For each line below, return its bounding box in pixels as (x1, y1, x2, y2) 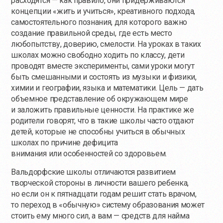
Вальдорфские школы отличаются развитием (11, 167, 176, 177)
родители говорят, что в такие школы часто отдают (11, 116, 195, 126)
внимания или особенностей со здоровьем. (11, 149, 167, 159)
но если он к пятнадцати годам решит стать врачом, (11, 189, 197, 199)
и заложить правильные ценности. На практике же (11, 105, 194, 115)
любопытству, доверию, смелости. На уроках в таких (11, 39, 201, 49)
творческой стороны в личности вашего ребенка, (11, 178, 189, 188)
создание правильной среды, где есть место (11, 28, 172, 38)
